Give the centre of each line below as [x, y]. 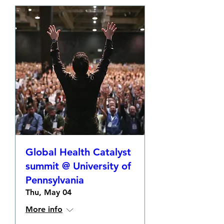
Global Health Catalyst [78, 152]
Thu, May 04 [48, 192]
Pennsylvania [55, 180]
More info [44, 209]
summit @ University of [78, 166]
